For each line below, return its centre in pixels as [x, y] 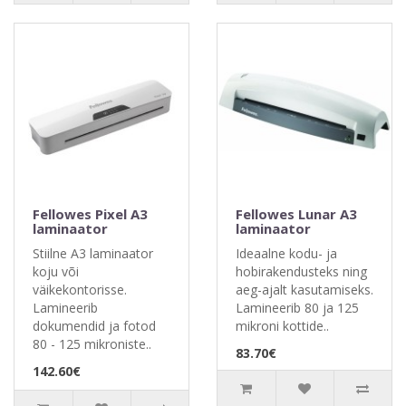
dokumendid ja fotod [94, 326]
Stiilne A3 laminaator [93, 253]
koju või [56, 271]
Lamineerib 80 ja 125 [297, 308]
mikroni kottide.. [282, 326]
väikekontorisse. [80, 290]
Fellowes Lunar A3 [296, 214]
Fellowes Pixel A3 [90, 214]
